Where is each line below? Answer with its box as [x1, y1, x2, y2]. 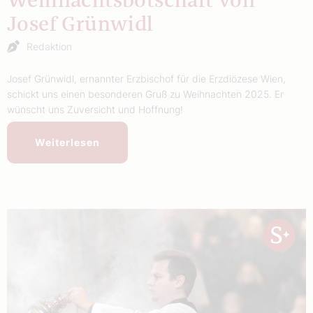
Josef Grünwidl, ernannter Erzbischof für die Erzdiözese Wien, [7, 73, 286, 85]
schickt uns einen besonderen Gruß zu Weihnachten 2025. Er [7, 88, 284, 101]
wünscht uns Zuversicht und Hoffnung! [7, 103, 183, 116]
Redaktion [27, 41, 72, 53]
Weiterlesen [35, 136, 100, 149]
